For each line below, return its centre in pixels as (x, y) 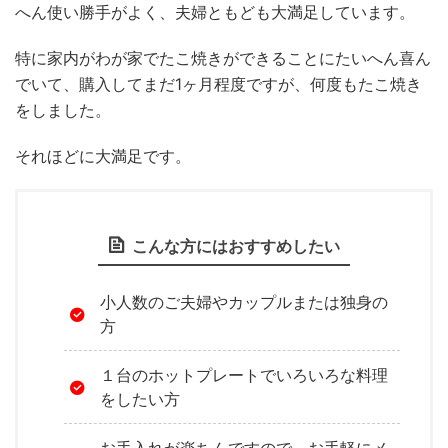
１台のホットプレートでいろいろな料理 (244, 375)
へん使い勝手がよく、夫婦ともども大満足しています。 (215, 12)
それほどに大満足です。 (103, 156)
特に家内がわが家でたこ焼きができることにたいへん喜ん (223, 58)
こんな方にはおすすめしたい (236, 246)
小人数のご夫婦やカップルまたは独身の (244, 302)
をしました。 (63, 110)
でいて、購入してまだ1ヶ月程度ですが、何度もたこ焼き (218, 84)
